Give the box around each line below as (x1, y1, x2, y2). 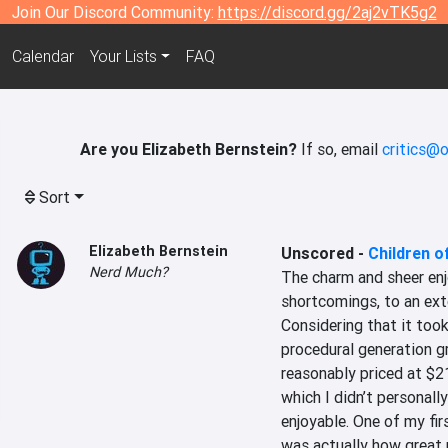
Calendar (11, 46, 74, 67)
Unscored (280, 243, 354, 263)
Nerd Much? (89, 263, 168, 281)
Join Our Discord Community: (11, 2, 218, 22)
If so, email (297, 139, 382, 159)
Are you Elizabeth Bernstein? (80, 139, 297, 159)
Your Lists (89, 46, 157, 67)
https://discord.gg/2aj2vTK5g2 (217, 2, 437, 22)
